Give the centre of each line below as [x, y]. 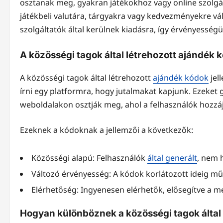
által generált [172, 158]
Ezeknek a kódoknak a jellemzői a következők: [107, 130]
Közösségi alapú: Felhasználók [89, 158]
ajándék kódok [181, 78]
